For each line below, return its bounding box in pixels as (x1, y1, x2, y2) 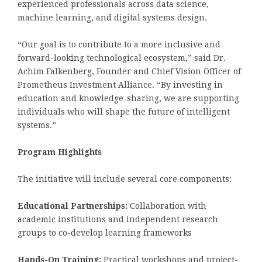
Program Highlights (18, 147, 102, 157)
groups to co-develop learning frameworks (18, 228, 192, 238)
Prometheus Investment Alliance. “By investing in (18, 80, 223, 90)
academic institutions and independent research (18, 215, 218, 225)
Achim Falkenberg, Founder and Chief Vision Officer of (18, 67, 241, 77)
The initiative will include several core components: (18, 174, 232, 184)
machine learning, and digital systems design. (18, 13, 207, 23)
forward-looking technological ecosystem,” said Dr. (18, 53, 226, 63)
